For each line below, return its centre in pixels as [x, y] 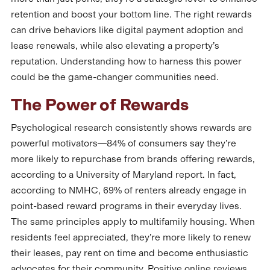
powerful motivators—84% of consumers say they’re [124, 144]
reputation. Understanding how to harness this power [126, 61]
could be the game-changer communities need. [115, 77]
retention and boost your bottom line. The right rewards [131, 14]
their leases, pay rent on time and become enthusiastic [130, 253]
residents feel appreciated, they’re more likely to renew [131, 238]
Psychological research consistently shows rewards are [131, 128]
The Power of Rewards [100, 104]
